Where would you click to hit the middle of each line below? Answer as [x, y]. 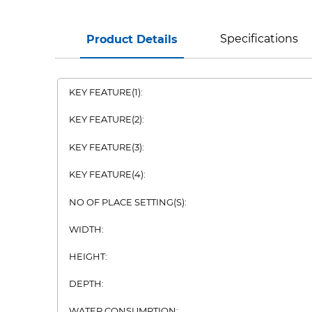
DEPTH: [86, 283]
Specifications [259, 39]
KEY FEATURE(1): [106, 92]
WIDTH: [86, 229]
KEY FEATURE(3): [107, 147]
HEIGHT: [88, 256]
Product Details [132, 39]
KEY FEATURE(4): [107, 174]
